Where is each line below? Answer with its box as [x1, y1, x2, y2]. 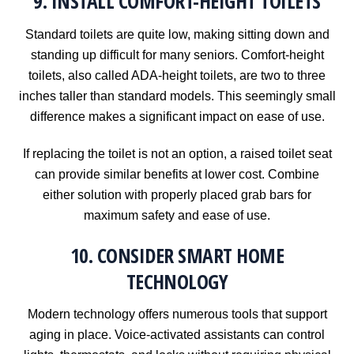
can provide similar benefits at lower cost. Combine [35, 167, 319, 181]
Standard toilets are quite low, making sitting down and [24, 27, 330, 41]
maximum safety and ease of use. [84, 208, 270, 222]
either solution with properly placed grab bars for [43, 187, 311, 201]
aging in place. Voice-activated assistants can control [29, 328, 325, 342]
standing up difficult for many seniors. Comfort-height [30, 47, 324, 62]
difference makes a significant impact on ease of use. [29, 109, 325, 123]
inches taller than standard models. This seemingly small [18, 88, 336, 103]
